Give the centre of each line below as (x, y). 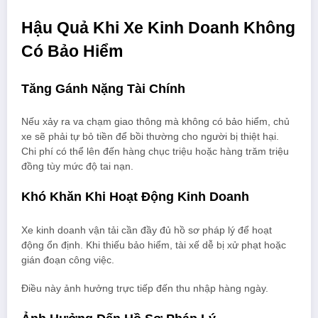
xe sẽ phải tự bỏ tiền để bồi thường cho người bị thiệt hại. (150, 137)
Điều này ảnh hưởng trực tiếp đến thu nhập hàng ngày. (145, 288)
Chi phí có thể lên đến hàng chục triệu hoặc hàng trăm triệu (155, 152)
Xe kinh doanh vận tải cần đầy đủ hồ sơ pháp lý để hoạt (147, 230)
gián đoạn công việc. (68, 260)
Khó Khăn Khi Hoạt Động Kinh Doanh (135, 197)
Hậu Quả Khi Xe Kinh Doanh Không (158, 28)
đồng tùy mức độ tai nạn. (77, 167)
